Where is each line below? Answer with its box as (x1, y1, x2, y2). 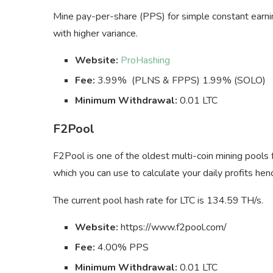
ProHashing (121, 53, 170, 67)
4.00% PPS (95, 240, 149, 254)
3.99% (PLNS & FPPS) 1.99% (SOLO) (95, 73, 266, 87)
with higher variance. (53, 26, 138, 40)
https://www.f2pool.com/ (118, 220, 227, 234)
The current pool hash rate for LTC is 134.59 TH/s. (53, 193, 263, 207)
